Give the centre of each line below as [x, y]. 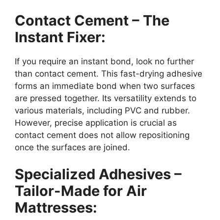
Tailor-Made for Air [81, 191]
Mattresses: [56, 208]
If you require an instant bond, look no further [104, 61]
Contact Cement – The [92, 20]
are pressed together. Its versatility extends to [106, 98]
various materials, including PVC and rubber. [102, 110]
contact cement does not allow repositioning [102, 135]
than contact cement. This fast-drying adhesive [109, 73]
